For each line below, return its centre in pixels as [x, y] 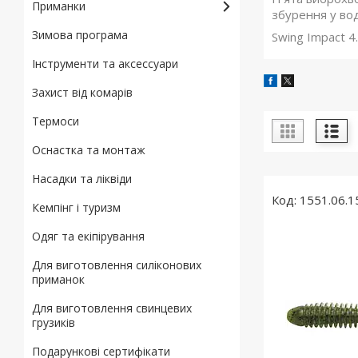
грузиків [54, 322]
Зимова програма [80, 35]
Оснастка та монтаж [89, 150]
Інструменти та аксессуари [105, 64]
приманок [58, 279]
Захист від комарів [82, 92]
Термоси [56, 121]
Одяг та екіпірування [88, 236]
